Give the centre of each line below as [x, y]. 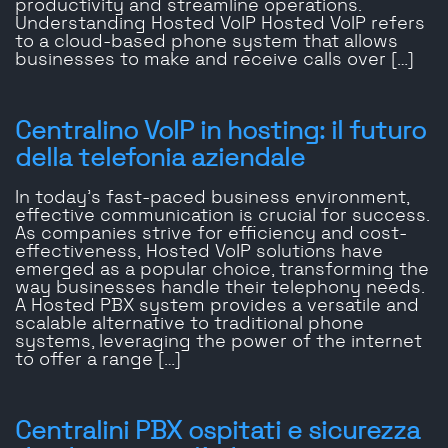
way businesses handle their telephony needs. [219, 288]
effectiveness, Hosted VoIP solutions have [199, 252]
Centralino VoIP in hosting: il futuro [220, 132]
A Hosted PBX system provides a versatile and [217, 306]
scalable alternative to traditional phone [189, 324]
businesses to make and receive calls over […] [214, 60]
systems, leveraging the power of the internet [218, 342]
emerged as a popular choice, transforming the [222, 270]
